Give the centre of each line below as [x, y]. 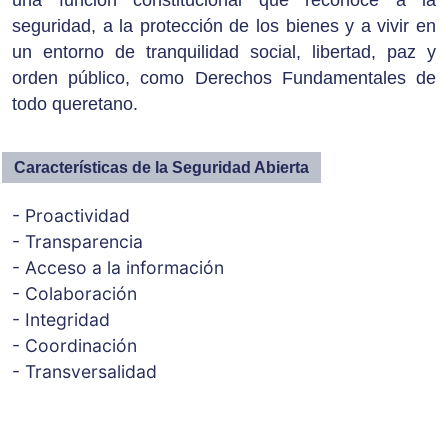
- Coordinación [74, 346]
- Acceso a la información [118, 268]
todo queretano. [75, 104]
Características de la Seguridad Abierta [161, 168]
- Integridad [61, 320]
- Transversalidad [84, 372]
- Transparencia [77, 242]
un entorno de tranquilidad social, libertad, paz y [224, 52]
